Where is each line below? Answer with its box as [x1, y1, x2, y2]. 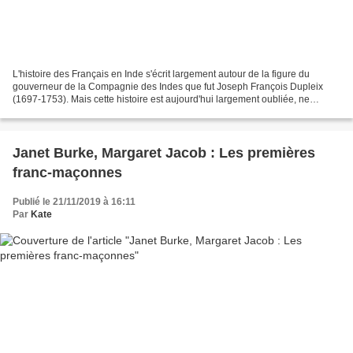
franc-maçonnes [13, 164, 122, 180]
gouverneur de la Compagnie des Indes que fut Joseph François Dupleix [13, 80, 323, 92]
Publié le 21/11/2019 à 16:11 [13, 195, 136, 207]
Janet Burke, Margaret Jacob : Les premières [13, 144, 315, 161]
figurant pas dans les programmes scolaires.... [13, 106, 209, 117]
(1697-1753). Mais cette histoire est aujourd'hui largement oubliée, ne [13, 93, 310, 105]
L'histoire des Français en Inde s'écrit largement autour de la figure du [13, 68, 310, 80]
